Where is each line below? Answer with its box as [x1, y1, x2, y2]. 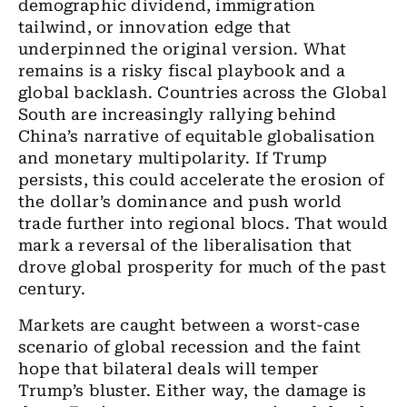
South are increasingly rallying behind [18, 105, 337, 124]
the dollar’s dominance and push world [18, 193, 342, 211]
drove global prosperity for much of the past [18, 258, 386, 276]
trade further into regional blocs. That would [18, 214, 389, 233]
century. [18, 280, 86, 298]
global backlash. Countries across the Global [18, 84, 387, 102]
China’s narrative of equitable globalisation [18, 127, 375, 145]
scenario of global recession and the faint [18, 338, 362, 356]
